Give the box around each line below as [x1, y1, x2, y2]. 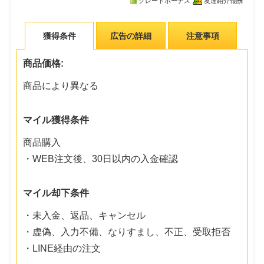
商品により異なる [23, 80, 99, 91]
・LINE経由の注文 [23, 243, 101, 253]
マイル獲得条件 [23, 114, 90, 125]
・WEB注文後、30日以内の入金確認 [23, 153, 179, 164]
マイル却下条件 [23, 187, 90, 198]
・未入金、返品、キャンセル [23, 210, 146, 220]
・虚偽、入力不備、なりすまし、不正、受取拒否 [23, 226, 231, 237]
